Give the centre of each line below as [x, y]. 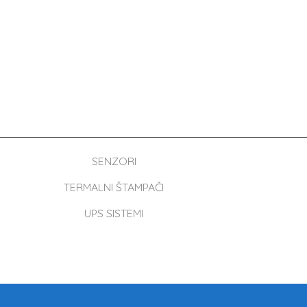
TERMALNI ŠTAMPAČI [114, 187]
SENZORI [114, 161]
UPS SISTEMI [114, 213]
